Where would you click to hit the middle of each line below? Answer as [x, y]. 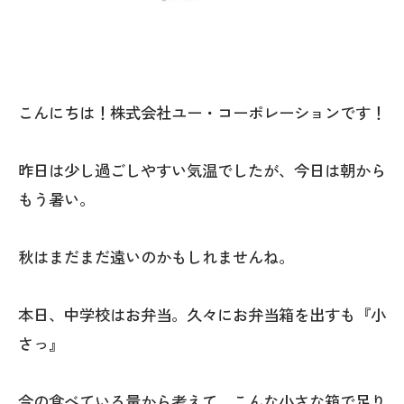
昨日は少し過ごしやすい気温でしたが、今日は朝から [202, 170]
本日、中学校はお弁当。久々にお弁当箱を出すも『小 [202, 315]
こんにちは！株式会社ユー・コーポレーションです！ [202, 113]
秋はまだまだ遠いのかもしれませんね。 [156, 257]
